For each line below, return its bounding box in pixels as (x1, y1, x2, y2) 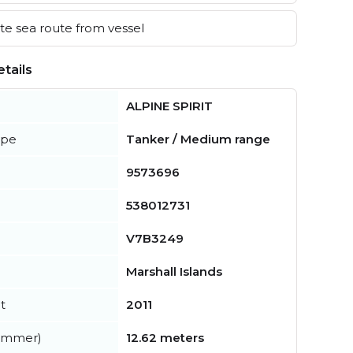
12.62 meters (126, 329, 204, 345)
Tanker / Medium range (126, 131, 270, 147)
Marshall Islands (126, 263, 222, 279)
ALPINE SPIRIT (126, 98, 213, 113)
